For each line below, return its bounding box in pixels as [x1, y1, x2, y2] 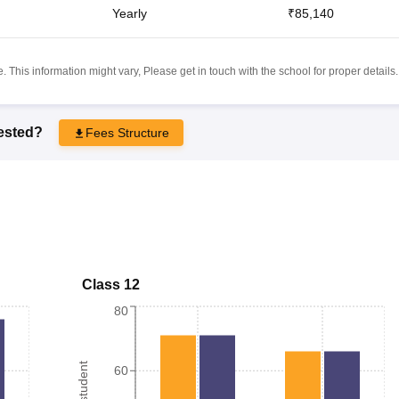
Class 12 [82, 276, 140, 292]
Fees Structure [85, 125, 169, 140]
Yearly [111, 5, 147, 20]
